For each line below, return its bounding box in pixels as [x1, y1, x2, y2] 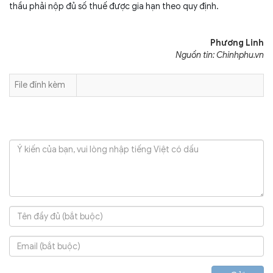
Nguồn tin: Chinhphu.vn [175, 50, 264, 60]
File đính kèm [15, 80, 65, 90]
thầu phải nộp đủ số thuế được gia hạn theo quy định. [9, 1, 219, 12]
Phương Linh [210, 38, 264, 48]
